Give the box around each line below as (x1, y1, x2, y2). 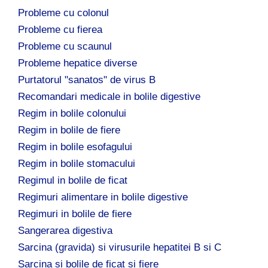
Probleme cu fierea (18, 23, 102, 35)
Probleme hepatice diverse (18, 57, 137, 69)
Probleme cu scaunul (18, 40, 112, 52)
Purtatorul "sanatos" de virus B (18, 74, 156, 86)
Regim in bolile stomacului (18, 157, 135, 169)
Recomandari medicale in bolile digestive (18, 90, 200, 102)
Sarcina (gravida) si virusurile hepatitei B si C (18, 241, 221, 253)
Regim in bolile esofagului (18, 141, 132, 153)
